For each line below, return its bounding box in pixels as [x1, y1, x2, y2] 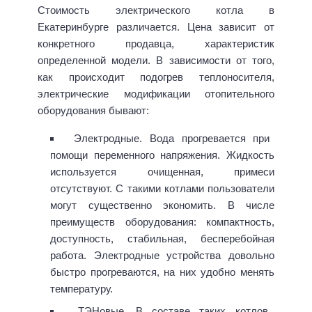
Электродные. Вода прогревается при [74, 132, 270, 145]
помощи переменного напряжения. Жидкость [50, 149, 274, 162]
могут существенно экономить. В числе [50, 199, 274, 212]
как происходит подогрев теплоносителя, [38, 70, 274, 83]
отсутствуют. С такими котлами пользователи [50, 182, 274, 195]
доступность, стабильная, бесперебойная [50, 233, 274, 245]
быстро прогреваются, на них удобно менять [50, 266, 274, 279]
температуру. [50, 283, 113, 295]
